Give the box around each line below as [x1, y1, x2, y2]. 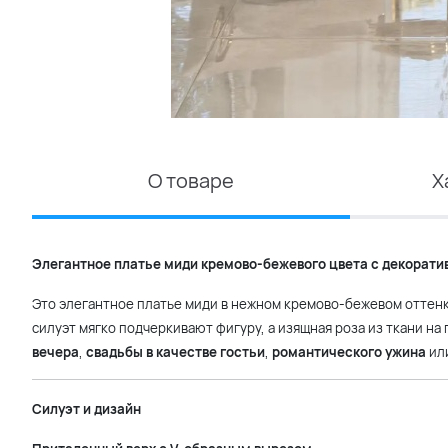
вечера [32, 343, 79, 361]
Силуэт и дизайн [32, 400, 141, 418]
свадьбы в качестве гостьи [86, 343, 265, 361]
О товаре [148, 167, 234, 194]
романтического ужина [272, 343, 426, 361]
